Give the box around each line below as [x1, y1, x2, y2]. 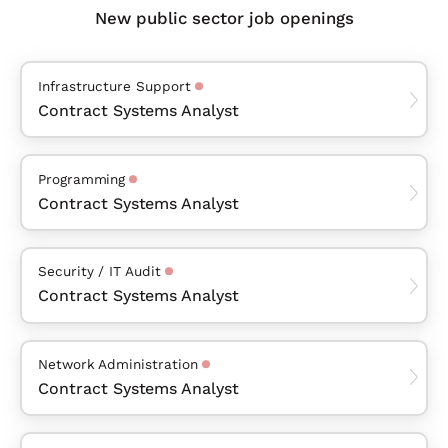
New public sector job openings [94, 8, 354, 29]
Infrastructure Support [38, 77, 191, 94]
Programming [38, 170, 126, 187]
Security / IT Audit [38, 263, 161, 280]
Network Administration [38, 356, 198, 373]
